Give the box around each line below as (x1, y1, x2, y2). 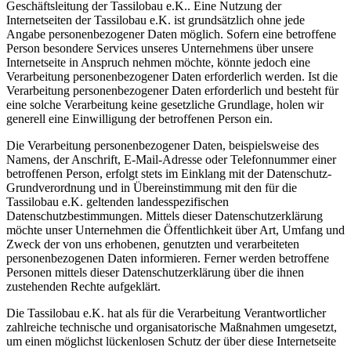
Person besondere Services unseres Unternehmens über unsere (6, 42, 313, 55)
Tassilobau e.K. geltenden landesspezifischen (6, 195, 229, 208)
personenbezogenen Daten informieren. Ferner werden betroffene (6, 251, 329, 265)
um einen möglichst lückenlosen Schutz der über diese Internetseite (6, 335, 336, 348)
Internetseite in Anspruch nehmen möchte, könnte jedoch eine (6, 56, 310, 69)
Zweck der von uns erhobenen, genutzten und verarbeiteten (6, 237, 299, 251)
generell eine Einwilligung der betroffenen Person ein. (6, 112, 273, 125)
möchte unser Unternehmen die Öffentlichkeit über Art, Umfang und (6, 223, 345, 237)
